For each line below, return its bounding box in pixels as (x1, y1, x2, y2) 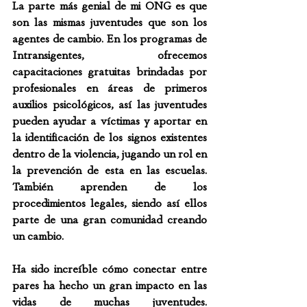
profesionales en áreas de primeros (12, 82, 207, 94)
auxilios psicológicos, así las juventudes (12, 99, 207, 110)
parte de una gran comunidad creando (12, 214, 207, 225)
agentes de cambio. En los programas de (12, 33, 207, 45)
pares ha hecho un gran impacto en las (12, 280, 207, 291)
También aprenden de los (12, 181, 207, 193)
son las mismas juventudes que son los (12, 16, 207, 28)
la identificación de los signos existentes (12, 132, 207, 143)
